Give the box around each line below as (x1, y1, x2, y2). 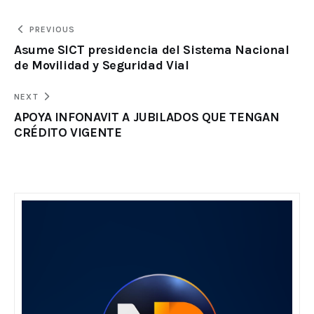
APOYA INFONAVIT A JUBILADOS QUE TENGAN (14, 109, 280, 125)
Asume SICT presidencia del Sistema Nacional (14, 41, 289, 57)
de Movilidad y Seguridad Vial (14, 57, 189, 73)
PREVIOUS (29, 24, 76, 34)
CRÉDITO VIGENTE (14, 124, 125, 140)
